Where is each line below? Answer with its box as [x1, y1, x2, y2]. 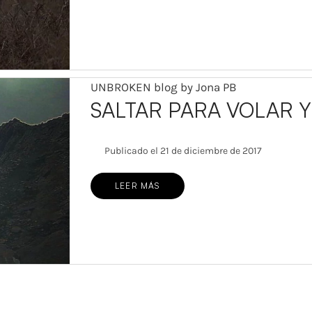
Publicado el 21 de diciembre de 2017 [104, 146, 262, 157]
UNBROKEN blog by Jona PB [90, 81, 237, 95]
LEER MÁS [114, 180, 160, 192]
